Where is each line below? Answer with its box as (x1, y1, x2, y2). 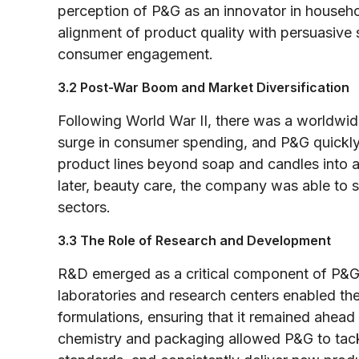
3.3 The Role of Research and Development (58, 232, 331, 248)
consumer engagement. (58, 45, 213, 63)
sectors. (58, 198, 111, 216)
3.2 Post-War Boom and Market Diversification (58, 79, 349, 95)
